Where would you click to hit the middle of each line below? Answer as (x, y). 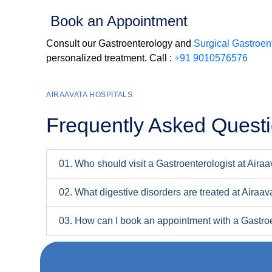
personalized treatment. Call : (110, 58)
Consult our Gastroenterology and (120, 44)
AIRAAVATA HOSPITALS (90, 95)
